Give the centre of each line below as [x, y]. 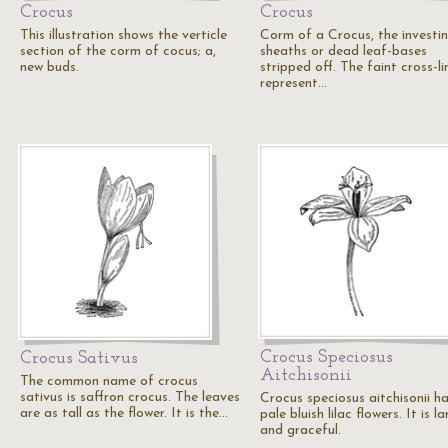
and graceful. [300, 430]
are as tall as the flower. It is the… [124, 413]
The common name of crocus [109, 381]
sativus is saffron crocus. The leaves [130, 397]
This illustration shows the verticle [123, 35]
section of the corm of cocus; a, [118, 51]
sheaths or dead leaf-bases [343, 51]
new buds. [49, 67]
